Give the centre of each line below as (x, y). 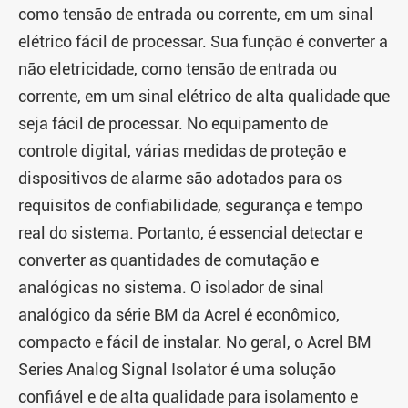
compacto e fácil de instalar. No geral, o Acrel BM (195, 342)
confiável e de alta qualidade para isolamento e (188, 396)
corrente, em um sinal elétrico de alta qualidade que (204, 96)
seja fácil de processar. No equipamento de (173, 123)
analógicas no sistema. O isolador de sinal (171, 287)
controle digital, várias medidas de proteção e (182, 150)
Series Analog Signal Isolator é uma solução (177, 369)
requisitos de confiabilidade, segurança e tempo (190, 205)
